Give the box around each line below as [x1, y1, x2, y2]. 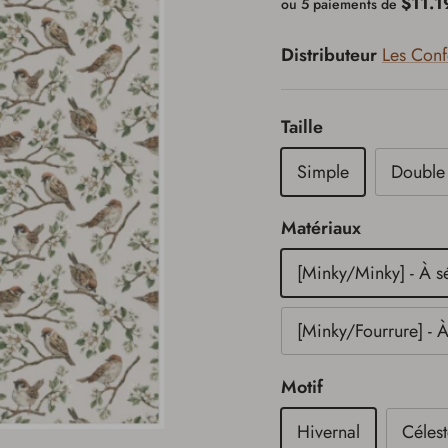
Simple [296, 159, 349, 186]
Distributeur [280, 42, 377, 69]
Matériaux [280, 215, 361, 242]
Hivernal [296, 419, 360, 446]
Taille [280, 114, 323, 141]
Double [390, 159, 445, 186]
